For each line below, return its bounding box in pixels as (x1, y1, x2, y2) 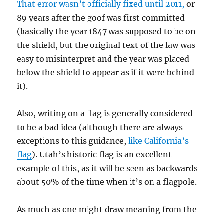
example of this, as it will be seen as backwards (17, 163, 198, 173)
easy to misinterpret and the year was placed (17, 53, 190, 64)
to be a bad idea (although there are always (17, 122, 183, 132)
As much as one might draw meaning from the (17, 204, 197, 214)
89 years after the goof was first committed (17, 12, 185, 22)
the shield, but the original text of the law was (17, 40, 196, 50)
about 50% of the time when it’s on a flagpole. (17, 176, 197, 187)
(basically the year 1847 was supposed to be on (17, 26, 196, 36)
